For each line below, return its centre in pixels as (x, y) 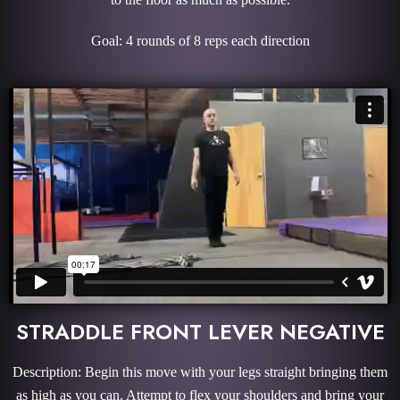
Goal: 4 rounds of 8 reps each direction (200, 41)
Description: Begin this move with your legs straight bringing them (200, 371)
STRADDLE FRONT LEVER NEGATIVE (200, 331)
